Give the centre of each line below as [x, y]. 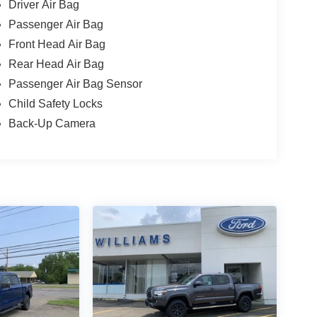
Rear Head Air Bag [56, 64]
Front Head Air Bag [57, 45]
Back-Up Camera [52, 124]
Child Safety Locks [55, 104]
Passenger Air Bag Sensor [75, 84]
